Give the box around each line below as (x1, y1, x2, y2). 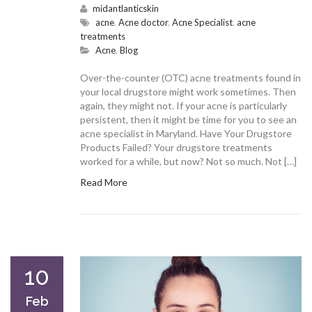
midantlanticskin (93, 2, 159, 14)
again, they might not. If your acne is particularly (80, 99, 287, 111)
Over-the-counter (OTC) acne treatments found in (80, 71, 301, 84)
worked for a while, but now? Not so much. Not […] (80, 155, 297, 167)
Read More (80, 175, 127, 188)
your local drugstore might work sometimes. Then (80, 85, 296, 97)
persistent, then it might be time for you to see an (80, 113, 297, 125)
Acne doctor (118, 16, 168, 28)
